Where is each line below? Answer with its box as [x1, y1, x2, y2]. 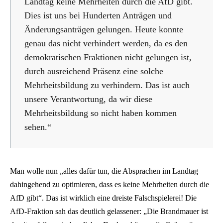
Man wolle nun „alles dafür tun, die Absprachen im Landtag [10, 167, 198, 176]
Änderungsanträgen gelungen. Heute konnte [24, 24, 183, 35]
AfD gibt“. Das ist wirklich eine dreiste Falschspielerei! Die [10, 194, 197, 203]
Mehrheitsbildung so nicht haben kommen [24, 108, 177, 118]
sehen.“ [24, 122, 51, 132]
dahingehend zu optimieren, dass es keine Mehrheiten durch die [10, 180, 209, 189]
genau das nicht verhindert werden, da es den [24, 38, 188, 49]
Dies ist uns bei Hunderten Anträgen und [24, 10, 172, 21]
